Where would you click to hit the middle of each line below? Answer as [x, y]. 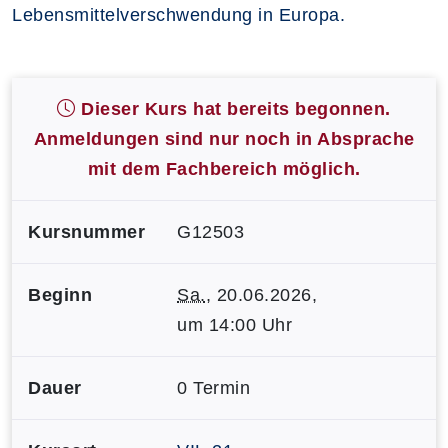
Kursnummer [86, 231]
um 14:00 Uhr [234, 324]
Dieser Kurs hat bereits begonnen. [233, 108]
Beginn [60, 294]
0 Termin [213, 387]
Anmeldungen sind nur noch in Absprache [224, 138]
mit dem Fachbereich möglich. [224, 168]
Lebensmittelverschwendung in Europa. [178, 14]
